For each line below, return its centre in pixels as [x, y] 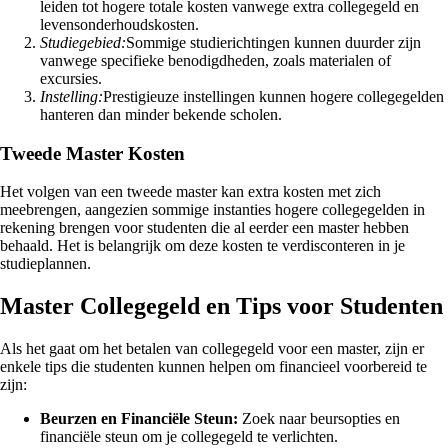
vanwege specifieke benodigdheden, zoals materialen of [215, 60]
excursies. [71, 78]
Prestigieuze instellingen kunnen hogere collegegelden [273, 96]
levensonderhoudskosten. [119, 24]
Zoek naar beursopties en [319, 419]
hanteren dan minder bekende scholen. [161, 114]
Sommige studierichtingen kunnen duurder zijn [273, 42]
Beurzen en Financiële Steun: [139, 419]
